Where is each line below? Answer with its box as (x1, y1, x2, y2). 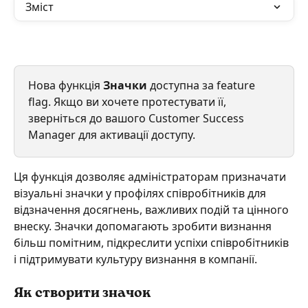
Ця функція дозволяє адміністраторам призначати (14, 169, 289, 185)
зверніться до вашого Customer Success (28, 111, 247, 126)
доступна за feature (147, 78, 258, 93)
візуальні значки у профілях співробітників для (14, 186, 269, 201)
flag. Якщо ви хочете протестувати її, (28, 94, 229, 110)
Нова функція (28, 78, 103, 93)
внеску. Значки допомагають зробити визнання (14, 219, 274, 234)
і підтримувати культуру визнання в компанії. (14, 252, 257, 267)
